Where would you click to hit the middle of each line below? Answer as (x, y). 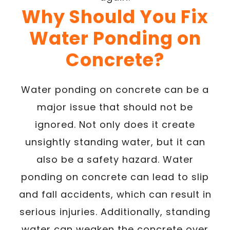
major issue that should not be (115, 107)
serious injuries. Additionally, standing (115, 212)
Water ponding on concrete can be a (115, 89)
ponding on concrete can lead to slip (115, 177)
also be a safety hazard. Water (115, 159)
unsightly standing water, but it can (115, 142)
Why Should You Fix (115, 16)
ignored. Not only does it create (115, 124)
